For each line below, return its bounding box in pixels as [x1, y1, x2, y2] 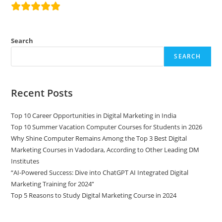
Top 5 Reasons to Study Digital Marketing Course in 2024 [11, 191, 177, 200]
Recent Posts [11, 86, 73, 100]
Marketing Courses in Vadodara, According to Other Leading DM [11, 145, 200, 154]
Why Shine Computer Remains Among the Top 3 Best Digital [11, 134, 187, 143]
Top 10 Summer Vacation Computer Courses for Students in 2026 [11, 122, 203, 131]
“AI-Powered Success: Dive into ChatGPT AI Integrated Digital [11, 168, 189, 177]
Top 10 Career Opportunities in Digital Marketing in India [11, 111, 177, 120]
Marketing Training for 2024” [11, 179, 95, 188]
